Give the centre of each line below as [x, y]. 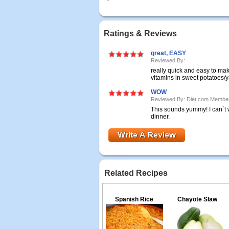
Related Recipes [136, 173]
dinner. [160, 117]
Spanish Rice [134, 199]
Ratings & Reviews [140, 33]
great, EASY [168, 53]
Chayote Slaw [197, 199]
